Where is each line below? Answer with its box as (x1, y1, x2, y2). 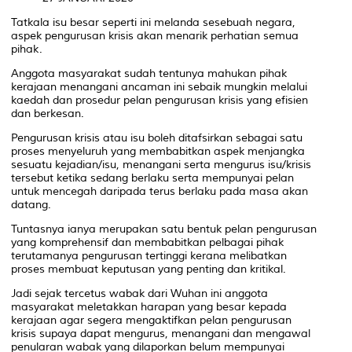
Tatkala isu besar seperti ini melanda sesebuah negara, (11, 15, 295, 29)
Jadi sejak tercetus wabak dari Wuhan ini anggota (11, 286, 268, 300)
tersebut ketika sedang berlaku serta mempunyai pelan (11, 170, 294, 185)
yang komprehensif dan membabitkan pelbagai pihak (11, 235, 284, 249)
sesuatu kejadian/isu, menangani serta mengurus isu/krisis (11, 157, 311, 171)
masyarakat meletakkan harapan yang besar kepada (11, 299, 287, 313)
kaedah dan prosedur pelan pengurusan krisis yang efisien (11, 93, 308, 107)
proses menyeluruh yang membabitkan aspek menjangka (11, 144, 305, 158)
